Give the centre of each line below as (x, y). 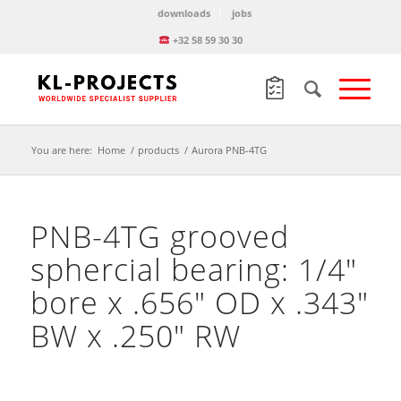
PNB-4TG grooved (159, 236)
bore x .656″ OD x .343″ (199, 303)
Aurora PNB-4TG (229, 150)
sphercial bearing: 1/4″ (193, 269)
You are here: (61, 150)
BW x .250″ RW (135, 336)
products (158, 150)
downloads (184, 13)
